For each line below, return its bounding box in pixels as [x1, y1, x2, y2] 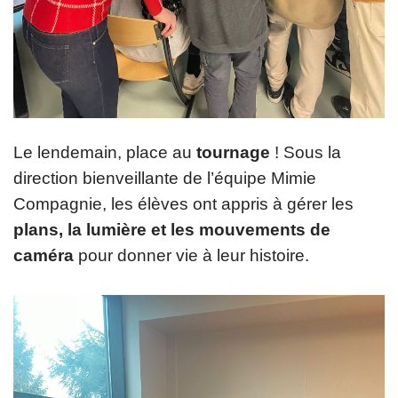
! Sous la [270, 143, 341, 163]
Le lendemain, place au [13, 143, 196, 163]
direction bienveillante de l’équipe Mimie [13, 169, 316, 188]
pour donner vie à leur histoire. [74, 246, 309, 266]
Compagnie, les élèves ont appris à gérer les [13, 195, 354, 214]
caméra [13, 246, 74, 266]
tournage [196, 143, 270, 163]
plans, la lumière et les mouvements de [13, 220, 330, 240]
